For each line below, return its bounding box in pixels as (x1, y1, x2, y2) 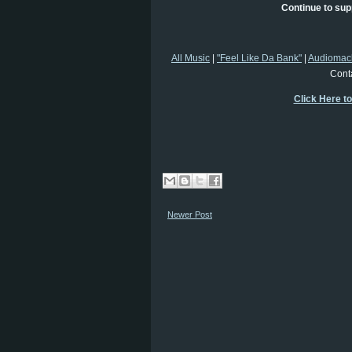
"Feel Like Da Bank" (217, 53, 302, 64)
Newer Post (167, 210, 212, 219)
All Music (171, 53, 210, 64)
